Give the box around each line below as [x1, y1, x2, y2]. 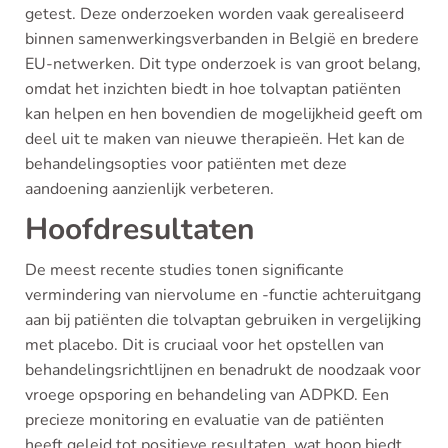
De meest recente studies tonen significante [25, 259, 344, 281]
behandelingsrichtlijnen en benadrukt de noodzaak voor [25, 359, 421, 381]
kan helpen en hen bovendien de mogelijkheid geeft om [25, 103, 423, 125]
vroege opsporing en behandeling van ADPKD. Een [25, 384, 389, 406]
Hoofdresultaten [25, 209, 255, 250]
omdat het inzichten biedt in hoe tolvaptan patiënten [25, 78, 401, 100]
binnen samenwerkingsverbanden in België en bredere [25, 28, 419, 50]
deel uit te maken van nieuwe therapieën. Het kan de [25, 128, 405, 150]
